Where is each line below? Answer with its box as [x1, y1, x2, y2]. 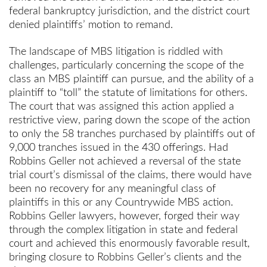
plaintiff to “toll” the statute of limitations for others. [9, 88, 247, 99]
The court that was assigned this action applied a [9, 101, 234, 113]
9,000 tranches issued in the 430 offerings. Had [9, 142, 228, 154]
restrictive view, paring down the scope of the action [9, 115, 250, 126]
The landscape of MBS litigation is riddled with [9, 46, 223, 58]
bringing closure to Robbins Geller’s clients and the [9, 252, 241, 263]
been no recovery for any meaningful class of [9, 184, 216, 195]
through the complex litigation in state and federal [9, 225, 238, 236]
